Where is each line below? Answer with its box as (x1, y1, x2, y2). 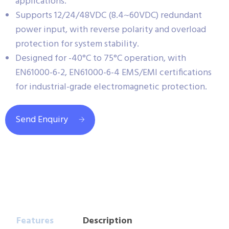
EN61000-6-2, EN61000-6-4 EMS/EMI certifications (15, 65, 212, 80)
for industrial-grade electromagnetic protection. (15, 79, 207, 95)
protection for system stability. (15, 36, 139, 52)
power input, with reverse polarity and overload (15, 22, 206, 37)
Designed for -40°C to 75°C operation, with (15, 51, 186, 66)
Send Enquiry (15, 112, 68, 127)
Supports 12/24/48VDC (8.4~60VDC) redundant (15, 8, 202, 23)
